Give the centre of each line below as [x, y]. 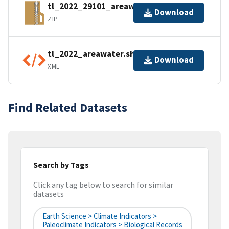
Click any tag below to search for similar [103, 185]
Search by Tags [61, 164]
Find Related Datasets [68, 107]
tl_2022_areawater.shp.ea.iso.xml [116, 54]
